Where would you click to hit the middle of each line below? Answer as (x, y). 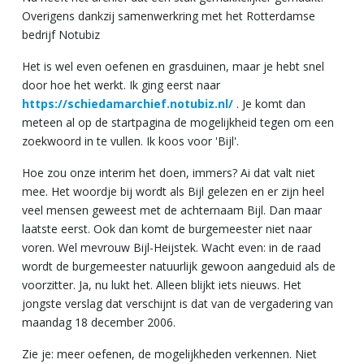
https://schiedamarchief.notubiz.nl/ (128, 103)
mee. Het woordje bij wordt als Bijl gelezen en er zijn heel (173, 191)
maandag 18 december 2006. (100, 322)
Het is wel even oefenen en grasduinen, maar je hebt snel (173, 66)
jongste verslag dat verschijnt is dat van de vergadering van (178, 303)
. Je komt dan (269, 103)
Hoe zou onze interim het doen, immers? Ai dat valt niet (169, 172)
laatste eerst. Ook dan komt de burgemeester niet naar (167, 228)
